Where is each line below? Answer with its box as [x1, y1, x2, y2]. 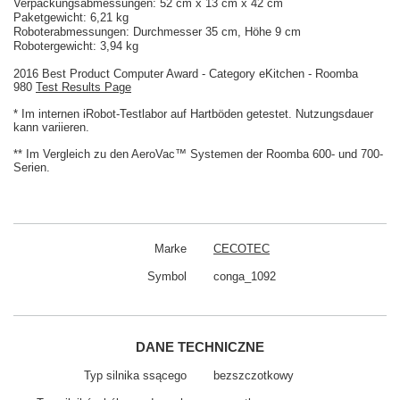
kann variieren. [13, 121, 89, 134]
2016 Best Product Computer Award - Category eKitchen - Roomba [13, 67, 358, 80]
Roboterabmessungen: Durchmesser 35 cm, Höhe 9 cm [13, 25, 304, 38]
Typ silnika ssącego [84, 369, 187, 382]
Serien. [13, 161, 50, 174]
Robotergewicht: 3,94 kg [13, 39, 138, 53]
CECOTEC [213, 242, 270, 255]
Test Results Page [36, 80, 131, 94]
